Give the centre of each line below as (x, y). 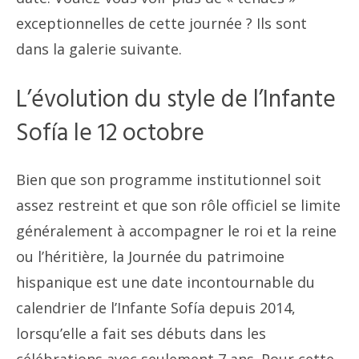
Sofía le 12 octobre (110, 134)
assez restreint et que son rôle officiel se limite (178, 206)
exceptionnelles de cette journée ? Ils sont (161, 24)
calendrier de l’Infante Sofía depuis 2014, (156, 308)
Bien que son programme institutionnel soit (169, 180)
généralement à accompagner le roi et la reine (176, 231)
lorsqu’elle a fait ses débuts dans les (141, 334)
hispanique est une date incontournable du (165, 282)
